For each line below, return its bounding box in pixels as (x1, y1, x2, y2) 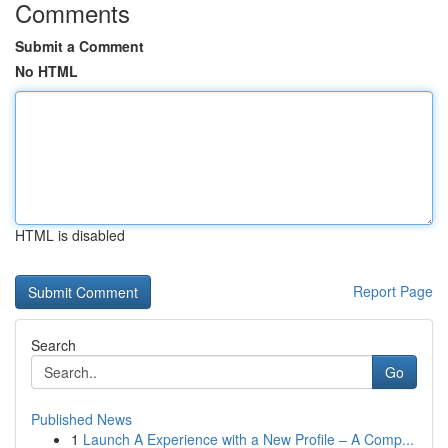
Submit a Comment (15, 36, 144, 56)
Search (31, 335, 76, 355)
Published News (31, 409, 132, 429)
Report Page (353, 281, 433, 301)
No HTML (15, 61, 78, 81)
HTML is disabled (15, 225, 125, 245)
